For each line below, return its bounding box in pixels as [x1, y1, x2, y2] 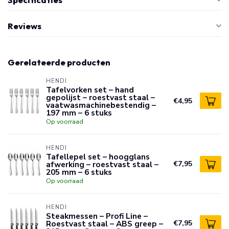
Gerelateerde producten [8, 57, 110, 67]
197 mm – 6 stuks [46, 107, 112, 118]
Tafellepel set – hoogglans [46, 151, 150, 162]
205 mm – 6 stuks [46, 167, 112, 177]
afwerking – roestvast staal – [46, 159, 158, 170]
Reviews [8, 20, 41, 31]
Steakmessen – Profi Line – [46, 211, 148, 221]
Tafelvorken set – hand [46, 84, 134, 95]
